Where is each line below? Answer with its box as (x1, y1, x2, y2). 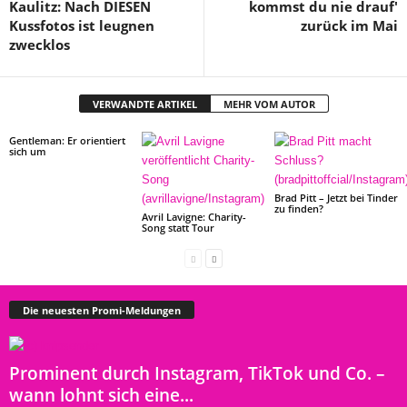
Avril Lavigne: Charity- (141, 210, 246, 223)
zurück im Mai (301, 16, 398, 35)
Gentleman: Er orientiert (9, 134, 125, 147)
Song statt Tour (141, 221, 214, 234)
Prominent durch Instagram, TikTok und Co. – (9, 361, 385, 385)
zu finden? (273, 202, 323, 215)
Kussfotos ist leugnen (9, 16, 154, 35)
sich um (9, 144, 46, 158)
